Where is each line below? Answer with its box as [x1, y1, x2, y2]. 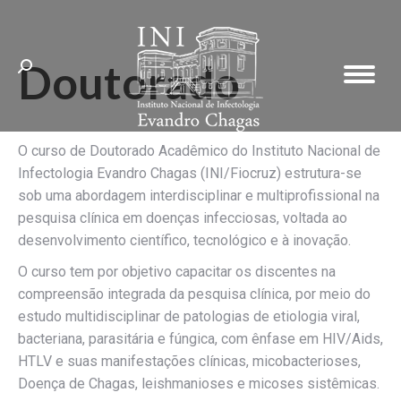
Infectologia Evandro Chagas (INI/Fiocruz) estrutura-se [18, 165, 362, 182]
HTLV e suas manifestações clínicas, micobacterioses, [18, 353, 361, 370]
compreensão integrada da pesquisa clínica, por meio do [18, 286, 371, 303]
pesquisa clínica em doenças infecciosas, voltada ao [18, 209, 347, 226]
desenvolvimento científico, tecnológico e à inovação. [18, 232, 351, 249]
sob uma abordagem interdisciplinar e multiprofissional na [18, 187, 380, 204]
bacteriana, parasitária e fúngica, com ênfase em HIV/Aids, [18, 330, 383, 347]
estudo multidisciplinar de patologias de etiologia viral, [18, 308, 360, 325]
